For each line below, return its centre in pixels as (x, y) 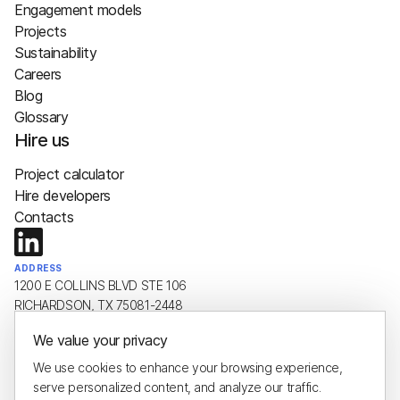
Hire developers (62, 196)
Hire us (42, 140)
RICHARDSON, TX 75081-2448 (99, 305)
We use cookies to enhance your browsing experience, (188, 367)
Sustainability (56, 53)
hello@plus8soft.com (73, 357)
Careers (38, 74)
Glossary (42, 117)
